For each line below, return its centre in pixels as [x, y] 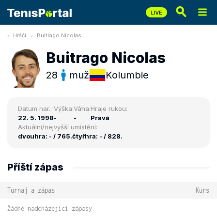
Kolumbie [127, 75]
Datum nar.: [35, 108]
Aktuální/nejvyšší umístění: [58, 127]
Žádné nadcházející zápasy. [51, 209]
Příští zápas [35, 167]
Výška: [64, 108]
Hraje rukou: [109, 108]
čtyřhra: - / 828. [97, 136]
